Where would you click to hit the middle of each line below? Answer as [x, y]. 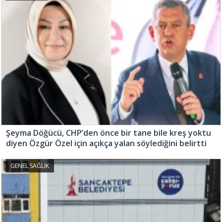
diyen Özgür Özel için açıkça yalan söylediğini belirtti [106, 143]
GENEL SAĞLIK [30, 166]
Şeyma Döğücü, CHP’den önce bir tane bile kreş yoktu [109, 133]
